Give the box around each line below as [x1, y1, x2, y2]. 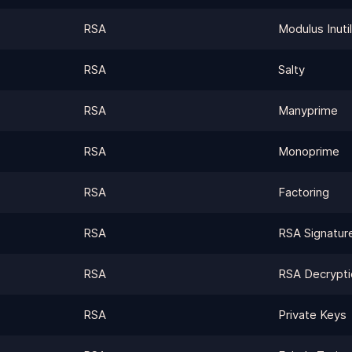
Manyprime [278, 103, 338, 118]
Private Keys [278, 307, 346, 322]
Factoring [278, 185, 329, 200]
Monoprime [278, 144, 339, 159]
